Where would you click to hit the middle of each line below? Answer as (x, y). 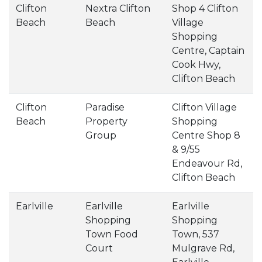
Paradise (105, 107)
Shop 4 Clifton (205, 8)
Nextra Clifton (118, 8)
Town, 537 (196, 234)
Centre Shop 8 (206, 135)
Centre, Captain (208, 51)
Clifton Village (204, 107)
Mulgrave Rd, (203, 248)
